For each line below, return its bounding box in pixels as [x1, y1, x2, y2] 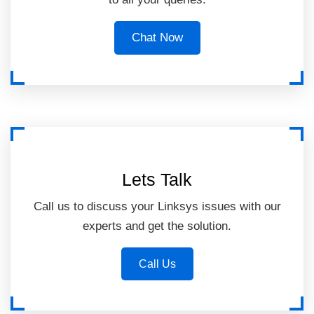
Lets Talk [122, 170, 192, 190]
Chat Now [131, 31, 183, 45]
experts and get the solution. [83, 219, 231, 233]
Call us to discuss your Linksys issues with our [33, 200, 281, 214]
